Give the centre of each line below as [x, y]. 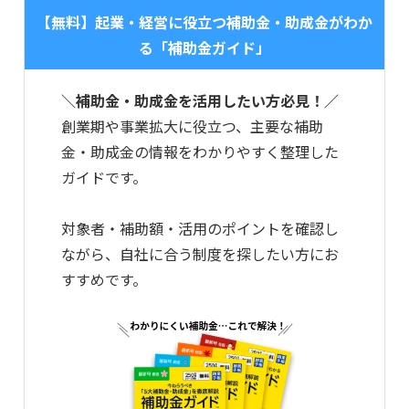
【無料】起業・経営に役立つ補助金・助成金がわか [204, 22]
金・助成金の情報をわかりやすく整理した [200, 152]
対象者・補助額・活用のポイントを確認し [200, 229]
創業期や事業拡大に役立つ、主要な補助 [192, 126]
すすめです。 [104, 280]
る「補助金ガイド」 [204, 48]
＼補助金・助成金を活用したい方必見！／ [200, 101]
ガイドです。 [104, 178]
